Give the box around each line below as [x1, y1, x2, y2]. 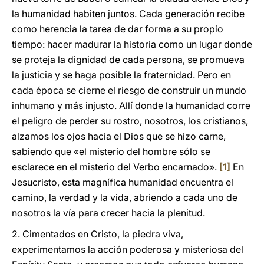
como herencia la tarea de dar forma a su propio [12, 23, 223, 35]
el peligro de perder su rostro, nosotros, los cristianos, [12, 115, 248, 127]
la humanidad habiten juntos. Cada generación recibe [12, 8, 245, 19]
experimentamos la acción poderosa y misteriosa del [12, 243, 243, 255]
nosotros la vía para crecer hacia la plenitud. [12, 207, 205, 219]
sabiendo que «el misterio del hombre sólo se [12, 146, 210, 157]
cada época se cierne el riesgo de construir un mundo [12, 84, 246, 96]
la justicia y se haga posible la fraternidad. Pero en [12, 69, 231, 81]
